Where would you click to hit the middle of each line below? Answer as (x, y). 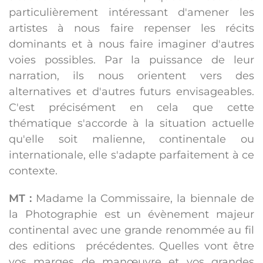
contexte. (33, 171)
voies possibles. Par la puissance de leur (131, 60)
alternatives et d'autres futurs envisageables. (131, 92)
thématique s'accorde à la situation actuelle (131, 124)
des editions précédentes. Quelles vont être (131, 246)
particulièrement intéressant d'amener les (131, 13)
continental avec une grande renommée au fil (131, 230)
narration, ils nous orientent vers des (131, 76)
